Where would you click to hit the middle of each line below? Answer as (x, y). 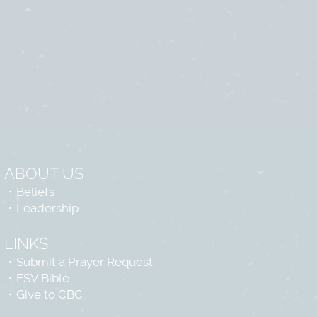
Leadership (47, 208)
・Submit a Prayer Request (79, 262)
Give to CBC (50, 294)
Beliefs (35, 192)
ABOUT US (44, 173)
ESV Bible (43, 278)
